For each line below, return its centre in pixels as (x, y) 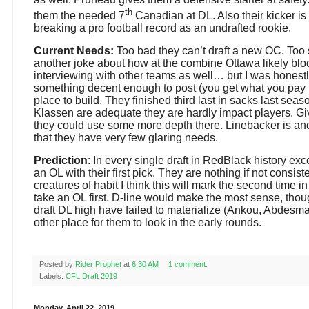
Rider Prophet (98, 264)
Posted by (57, 264)
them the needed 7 (79, 15)
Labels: (52, 276)
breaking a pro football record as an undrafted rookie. (162, 28)
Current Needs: (74, 50)
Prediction (61, 160)
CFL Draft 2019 (91, 276)
